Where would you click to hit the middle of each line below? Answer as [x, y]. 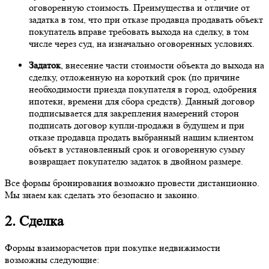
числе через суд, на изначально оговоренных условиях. [142, 44]
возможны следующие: [52, 260]
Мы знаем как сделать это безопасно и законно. [102, 195]
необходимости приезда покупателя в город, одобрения [143, 89]
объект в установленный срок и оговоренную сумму [137, 150]
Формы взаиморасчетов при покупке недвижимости [113, 248]
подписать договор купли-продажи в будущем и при [137, 125]
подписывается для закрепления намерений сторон [134, 113]
